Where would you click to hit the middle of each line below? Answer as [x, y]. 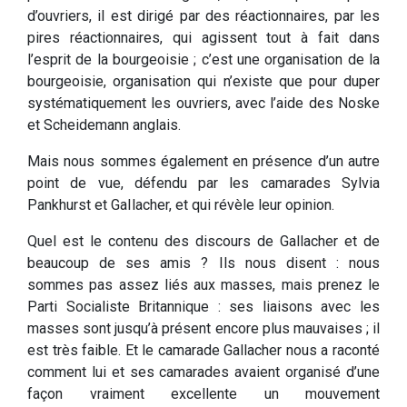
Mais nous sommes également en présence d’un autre [203, 162]
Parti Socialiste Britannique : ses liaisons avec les [203, 307]
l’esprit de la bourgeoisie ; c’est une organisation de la [203, 60]
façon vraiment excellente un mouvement [203, 394]
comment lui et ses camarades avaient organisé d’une [203, 372]
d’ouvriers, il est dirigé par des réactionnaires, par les [203, 16]
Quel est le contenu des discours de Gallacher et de [203, 242]
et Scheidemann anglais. [104, 125]
